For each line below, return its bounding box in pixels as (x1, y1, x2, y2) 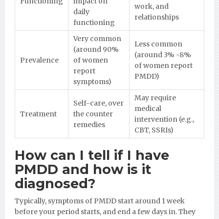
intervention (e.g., (134, 114, 194, 124)
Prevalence (20, 55, 59, 65)
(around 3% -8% (134, 50, 191, 59)
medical (134, 104, 161, 113)
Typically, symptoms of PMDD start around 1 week (15, 196, 185, 205)
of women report (134, 61, 193, 70)
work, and (134, 1, 169, 11)
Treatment (20, 109, 57, 118)
